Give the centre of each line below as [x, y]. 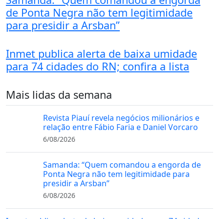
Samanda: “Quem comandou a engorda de [122, 165]
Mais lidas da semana [59, 95]
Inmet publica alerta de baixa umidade [101, 54]
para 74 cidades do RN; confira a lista [98, 66]
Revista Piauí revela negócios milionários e [121, 118]
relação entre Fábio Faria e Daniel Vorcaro [120, 127]
